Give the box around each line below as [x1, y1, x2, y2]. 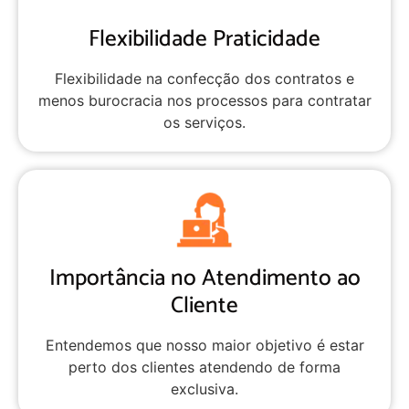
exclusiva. [171, 380, 238, 399]
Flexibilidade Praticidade [89, 20, 320, 59]
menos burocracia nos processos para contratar [37, 91, 372, 110]
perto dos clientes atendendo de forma [68, 358, 341, 377]
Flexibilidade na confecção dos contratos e [55, 69, 354, 89]
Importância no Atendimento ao [48, 259, 361, 299]
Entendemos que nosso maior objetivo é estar [45, 336, 364, 355]
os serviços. [163, 113, 246, 132]
